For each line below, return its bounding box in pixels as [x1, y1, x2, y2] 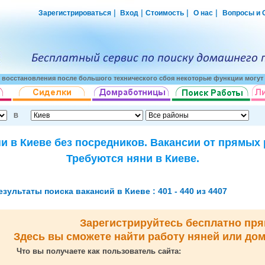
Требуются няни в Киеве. [66, 153, 199, 165]
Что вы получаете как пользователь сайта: [16, 247, 181, 256]
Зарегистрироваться [38, 9, 111, 17]
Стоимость [146, 9, 184, 17]
